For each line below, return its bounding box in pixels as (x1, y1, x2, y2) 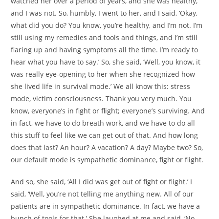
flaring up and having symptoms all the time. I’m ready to (11, 44, 198, 54)
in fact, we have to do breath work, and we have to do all (11, 118, 196, 128)
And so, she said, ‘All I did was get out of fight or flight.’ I (11, 176, 193, 186)
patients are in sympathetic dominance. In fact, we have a (11, 201, 200, 211)
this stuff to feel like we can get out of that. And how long (11, 130, 198, 140)
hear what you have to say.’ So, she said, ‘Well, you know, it (11, 57, 201, 66)
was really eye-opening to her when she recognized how (11, 69, 196, 79)
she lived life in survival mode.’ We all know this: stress (11, 81, 191, 91)
